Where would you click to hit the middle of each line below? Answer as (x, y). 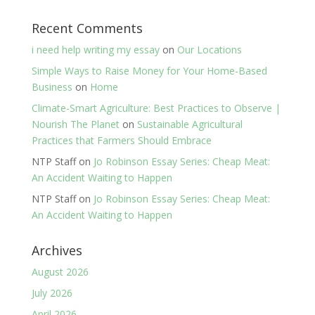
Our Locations (209, 49)
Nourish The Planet (75, 124)
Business (52, 86)
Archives (57, 250)
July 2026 (52, 292)
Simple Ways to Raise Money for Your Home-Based (149, 70)
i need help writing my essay (95, 49)
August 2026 (60, 271)
